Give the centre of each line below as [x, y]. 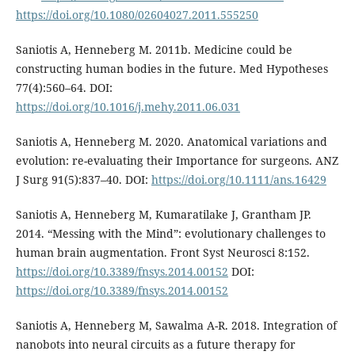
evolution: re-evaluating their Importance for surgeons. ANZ [177, 160]
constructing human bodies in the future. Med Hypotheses [172, 68]
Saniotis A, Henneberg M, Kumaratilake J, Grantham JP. [163, 214]
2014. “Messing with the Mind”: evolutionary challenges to [170, 233]
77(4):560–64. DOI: [64, 87]
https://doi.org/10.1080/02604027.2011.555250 [137, 14]
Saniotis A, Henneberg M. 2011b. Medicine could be [154, 49]
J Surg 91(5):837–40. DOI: [83, 179]
